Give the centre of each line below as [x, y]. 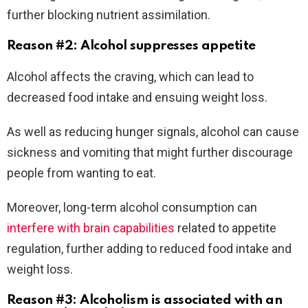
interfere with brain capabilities [91, 228]
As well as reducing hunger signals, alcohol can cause [153, 132]
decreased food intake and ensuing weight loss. [137, 98]
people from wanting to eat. [81, 173]
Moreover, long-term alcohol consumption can [132, 208]
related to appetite [225, 228]
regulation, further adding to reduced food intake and [149, 249]
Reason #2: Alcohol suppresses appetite [131, 46]
